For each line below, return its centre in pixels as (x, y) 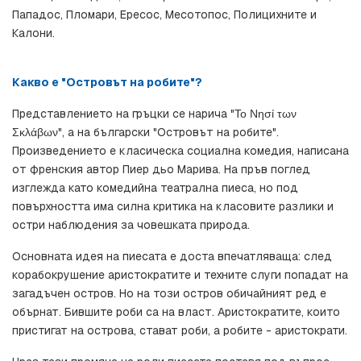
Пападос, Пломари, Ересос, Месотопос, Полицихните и (164, 15)
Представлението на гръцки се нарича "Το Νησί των (154, 114)
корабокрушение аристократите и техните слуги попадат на (180, 275)
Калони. (33, 33)
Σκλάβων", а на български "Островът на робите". (145, 133)
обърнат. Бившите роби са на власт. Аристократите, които (176, 312)
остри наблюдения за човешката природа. (131, 225)
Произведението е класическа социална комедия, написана (180, 151)
